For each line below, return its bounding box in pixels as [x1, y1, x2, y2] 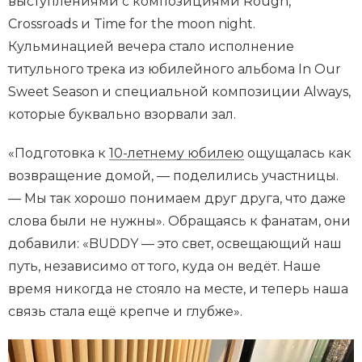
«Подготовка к [8, 145, 109, 161]
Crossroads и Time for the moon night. [8, 15, 255, 32]
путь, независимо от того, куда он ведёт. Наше [8, 258, 321, 274]
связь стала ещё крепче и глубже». [8, 303, 242, 319]
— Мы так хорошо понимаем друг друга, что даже [8, 190, 346, 206]
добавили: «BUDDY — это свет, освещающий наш [8, 235, 342, 251]
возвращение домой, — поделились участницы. [8, 167, 339, 183]
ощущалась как [244, 145, 351, 161]
